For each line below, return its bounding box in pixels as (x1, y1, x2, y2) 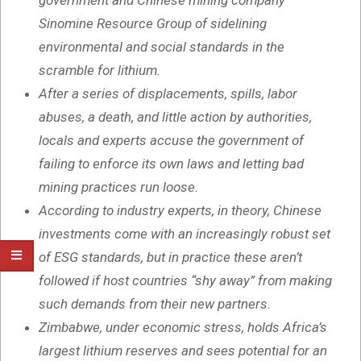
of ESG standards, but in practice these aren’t (39, 249, 302, 266)
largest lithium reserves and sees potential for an (39, 342, 327, 359)
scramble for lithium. (39, 62, 160, 79)
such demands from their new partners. (39, 296, 271, 313)
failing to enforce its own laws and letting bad (39, 156, 304, 172)
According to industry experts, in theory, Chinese (39, 202, 322, 219)
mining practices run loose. (39, 179, 198, 196)
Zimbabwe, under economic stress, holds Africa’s (39, 319, 327, 336)
